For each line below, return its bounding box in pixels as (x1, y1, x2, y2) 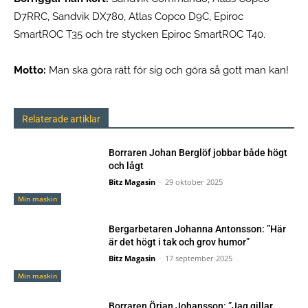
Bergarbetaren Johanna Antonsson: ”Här (109, 223, 287, 235)
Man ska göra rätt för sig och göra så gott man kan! (49, 63, 291, 76)
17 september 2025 (165, 253, 233, 264)
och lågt (109, 159, 144, 171)
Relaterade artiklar (22, 113, 100, 124)
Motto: (14, 63, 49, 76)
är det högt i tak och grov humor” (109, 236, 250, 248)
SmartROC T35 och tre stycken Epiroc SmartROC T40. (14, 27, 268, 41)
